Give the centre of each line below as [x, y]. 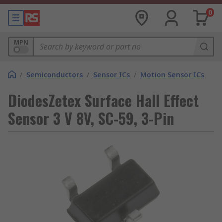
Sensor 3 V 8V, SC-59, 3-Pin [91, 118]
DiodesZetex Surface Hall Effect [103, 100]
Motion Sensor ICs [172, 75]
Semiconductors [55, 75]
